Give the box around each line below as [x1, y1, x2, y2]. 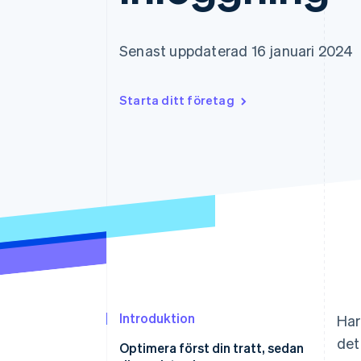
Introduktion [119, 309, 195, 327]
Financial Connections [58, 22, 183, 36]
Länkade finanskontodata [58, 36, 192, 51]
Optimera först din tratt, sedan [119, 339, 304, 357]
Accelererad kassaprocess [58, 6, 195, 21]
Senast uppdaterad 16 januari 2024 [119, 41, 354, 60]
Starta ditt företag [119, 92, 234, 108]
